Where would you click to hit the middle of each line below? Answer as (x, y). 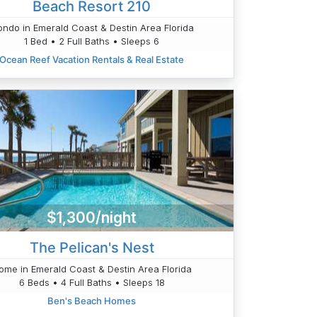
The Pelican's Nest (92, 247)
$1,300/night (92, 218)
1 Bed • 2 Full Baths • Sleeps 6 (92, 41)
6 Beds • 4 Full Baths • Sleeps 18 (92, 282)
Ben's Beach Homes (92, 300)
